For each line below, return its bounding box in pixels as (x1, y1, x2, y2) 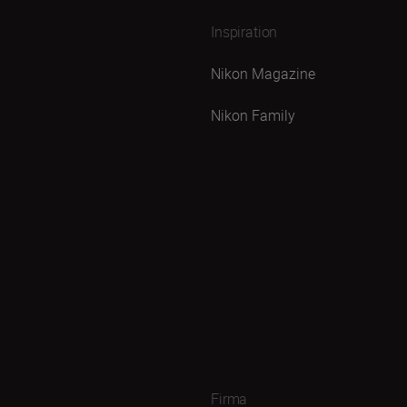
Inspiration (211, 22, 278, 42)
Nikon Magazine (211, 64, 315, 84)
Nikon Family (211, 105, 295, 125)
